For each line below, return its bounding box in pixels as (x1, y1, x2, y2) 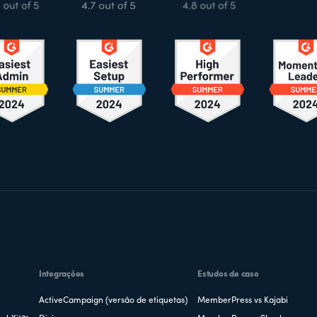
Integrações (38, 270, 85, 279)
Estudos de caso (197, 270, 259, 279)
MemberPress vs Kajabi (197, 296, 289, 305)
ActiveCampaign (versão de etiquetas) (38, 296, 188, 305)
